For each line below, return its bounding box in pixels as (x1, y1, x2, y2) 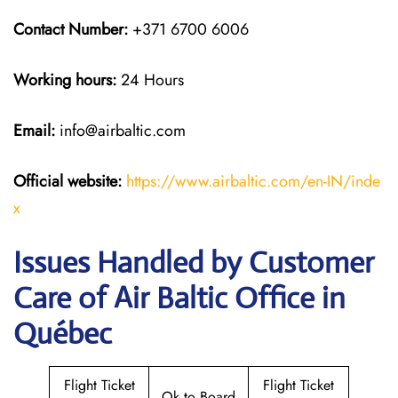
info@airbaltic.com (55, 119, 186, 142)
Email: (13, 119, 55, 142)
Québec (13, 315, 112, 352)
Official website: (13, 170, 122, 193)
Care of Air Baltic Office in (13, 280, 346, 316)
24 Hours (116, 68, 184, 92)
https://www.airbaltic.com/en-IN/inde (126, 170, 380, 193)
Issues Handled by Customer (13, 244, 374, 281)
